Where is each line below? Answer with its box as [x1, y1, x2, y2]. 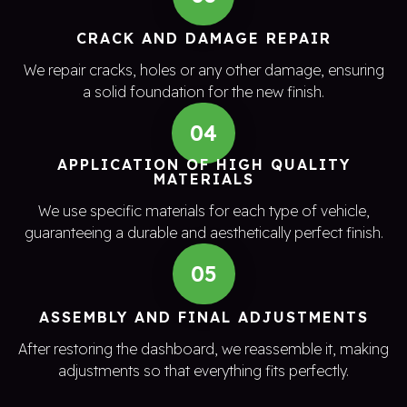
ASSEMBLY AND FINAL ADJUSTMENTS [38, 307, 369, 326]
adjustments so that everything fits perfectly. [58, 361, 349, 380]
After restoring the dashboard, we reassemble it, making [18, 339, 389, 358]
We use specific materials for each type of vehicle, [37, 201, 370, 220]
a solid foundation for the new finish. [83, 82, 324, 101]
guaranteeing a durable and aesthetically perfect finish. [24, 223, 383, 242]
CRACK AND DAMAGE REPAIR [75, 28, 332, 47]
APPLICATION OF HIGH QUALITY [56, 154, 351, 174]
